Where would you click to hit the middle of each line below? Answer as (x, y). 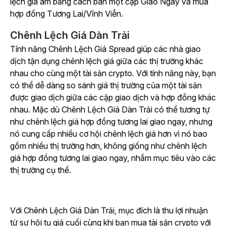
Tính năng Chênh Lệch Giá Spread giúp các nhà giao (105, 49)
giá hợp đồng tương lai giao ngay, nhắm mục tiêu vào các (113, 158)
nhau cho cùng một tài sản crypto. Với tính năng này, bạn (113, 73)
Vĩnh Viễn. (105, 14)
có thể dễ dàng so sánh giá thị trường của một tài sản (106, 86)
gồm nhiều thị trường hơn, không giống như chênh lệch (108, 146)
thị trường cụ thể (40, 170)
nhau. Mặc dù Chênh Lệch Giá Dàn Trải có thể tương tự (110, 110)
